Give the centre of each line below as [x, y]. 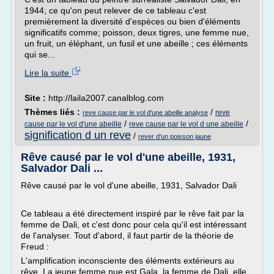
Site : [36, 98]
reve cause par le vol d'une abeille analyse [145, 113]
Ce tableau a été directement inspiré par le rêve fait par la [132, 213]
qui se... [40, 54]
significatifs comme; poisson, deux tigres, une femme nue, [137, 32]
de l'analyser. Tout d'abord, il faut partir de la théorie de [127, 235]
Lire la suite [48, 73]
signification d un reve [78, 135]
